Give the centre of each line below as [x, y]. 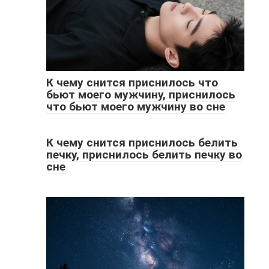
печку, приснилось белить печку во [144, 154]
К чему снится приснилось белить [142, 142]
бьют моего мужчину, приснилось [141, 94]
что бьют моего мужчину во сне [135, 106]
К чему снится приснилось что [132, 82]
